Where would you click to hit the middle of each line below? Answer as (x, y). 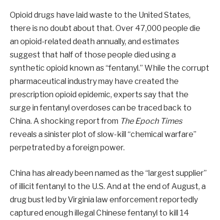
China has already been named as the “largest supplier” (108, 173)
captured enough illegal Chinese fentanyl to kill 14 (99, 213)
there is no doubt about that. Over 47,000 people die (105, 28)
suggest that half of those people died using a (93, 55)
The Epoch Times (151, 121)
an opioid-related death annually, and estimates (95, 42)
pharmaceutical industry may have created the (94, 82)
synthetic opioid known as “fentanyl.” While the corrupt (110, 68)
